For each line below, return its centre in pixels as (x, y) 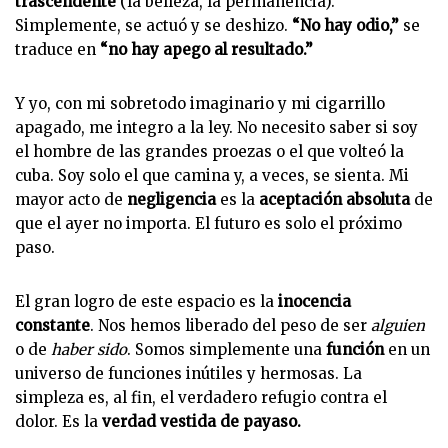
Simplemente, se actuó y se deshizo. (153, 25)
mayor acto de (71, 199)
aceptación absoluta (334, 199)
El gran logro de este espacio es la (146, 301)
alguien (398, 325)
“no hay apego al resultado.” (206, 49)
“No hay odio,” (345, 25)
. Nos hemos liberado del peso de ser (230, 325)
